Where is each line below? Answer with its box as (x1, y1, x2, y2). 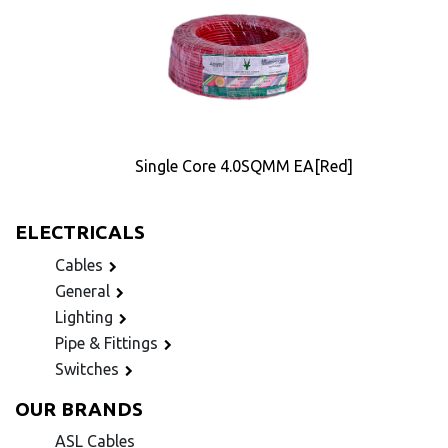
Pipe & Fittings (55, 333, 158, 352)
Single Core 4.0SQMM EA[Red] (135, 156, 353, 175)
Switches (55, 359, 119, 378)
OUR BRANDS (15, 397, 143, 420)
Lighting (55, 307, 113, 326)
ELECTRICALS (15, 220, 145, 243)
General (55, 281, 110, 300)
